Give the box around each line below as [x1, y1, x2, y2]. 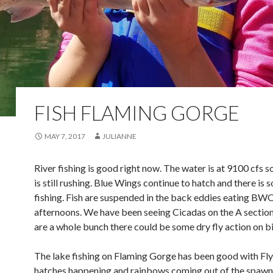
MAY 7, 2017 [44, 132, 85, 141]
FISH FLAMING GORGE [34, 101, 239, 125]
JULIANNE [102, 132, 136, 141]
